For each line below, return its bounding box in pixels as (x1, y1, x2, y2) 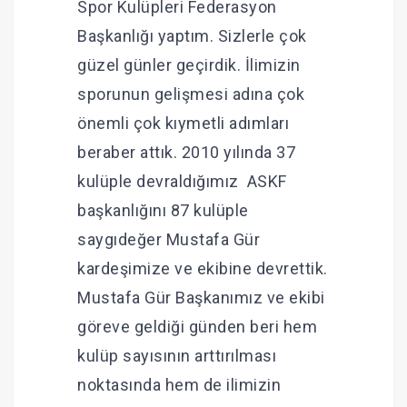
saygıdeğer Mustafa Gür (77, 230, 260, 250)
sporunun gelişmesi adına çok (77, 84, 304, 104)
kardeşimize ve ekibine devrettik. (77, 259, 328, 279)
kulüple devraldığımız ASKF (77, 172, 287, 192)
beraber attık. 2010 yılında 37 (77, 143, 295, 163)
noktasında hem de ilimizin (77, 375, 281, 395)
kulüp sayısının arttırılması (77, 346, 276, 366)
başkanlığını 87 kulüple (77, 201, 249, 221)
